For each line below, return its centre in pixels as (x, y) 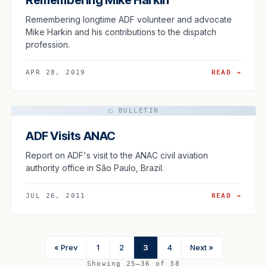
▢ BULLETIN (133, 110)
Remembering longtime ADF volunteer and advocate (129, 19)
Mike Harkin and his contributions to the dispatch (121, 32)
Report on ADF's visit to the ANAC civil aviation (117, 155)
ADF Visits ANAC (71, 136)
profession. (48, 44)
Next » (201, 247)
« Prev (66, 247)
